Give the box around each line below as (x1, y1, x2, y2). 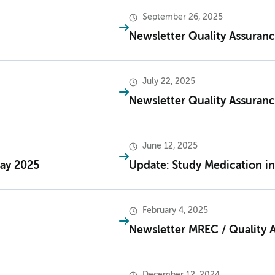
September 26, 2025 (142, 13, 223, 22)
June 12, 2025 (142, 142, 198, 151)
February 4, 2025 (142, 206, 208, 215)
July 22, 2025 (142, 77, 195, 87)
